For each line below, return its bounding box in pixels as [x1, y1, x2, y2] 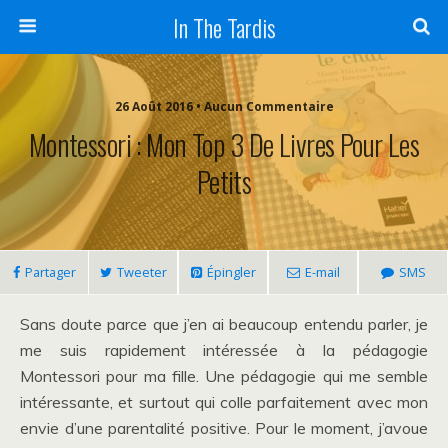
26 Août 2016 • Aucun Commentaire [114, 98, 334, 115]
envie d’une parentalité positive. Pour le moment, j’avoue [20, 418, 428, 438]
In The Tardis [172, 9, 276, 45]
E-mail [304, 263, 340, 281]
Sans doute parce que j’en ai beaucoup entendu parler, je [20, 314, 428, 334]
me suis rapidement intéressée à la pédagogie [20, 340, 428, 360]
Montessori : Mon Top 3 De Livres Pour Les [28, 123, 420, 165]
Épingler [206, 263, 256, 281]
